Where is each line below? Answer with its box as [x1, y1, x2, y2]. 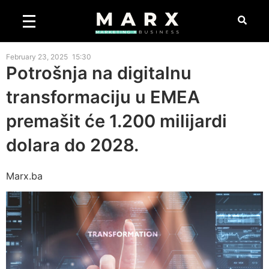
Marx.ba [6, 170, 43, 182]
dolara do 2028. [6, 134, 139, 156]
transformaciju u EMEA [6, 86, 200, 107]
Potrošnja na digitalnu [6, 62, 192, 83]
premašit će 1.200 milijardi [6, 110, 227, 131]
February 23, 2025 [6, 52, 68, 61]
